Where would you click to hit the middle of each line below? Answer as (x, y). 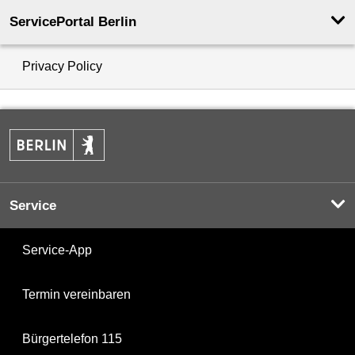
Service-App (57, 250)
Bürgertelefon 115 (72, 338)
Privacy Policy (62, 66)
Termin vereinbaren (76, 294)
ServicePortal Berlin (73, 21)
